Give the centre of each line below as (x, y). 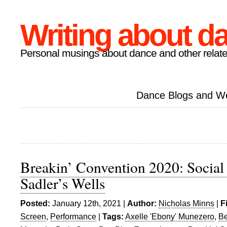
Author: (142, 203)
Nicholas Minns (186, 203)
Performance (73, 216)
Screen (33, 216)
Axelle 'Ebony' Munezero (170, 216)
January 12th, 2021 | (89, 203)
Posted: (35, 203)
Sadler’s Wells (63, 183)
